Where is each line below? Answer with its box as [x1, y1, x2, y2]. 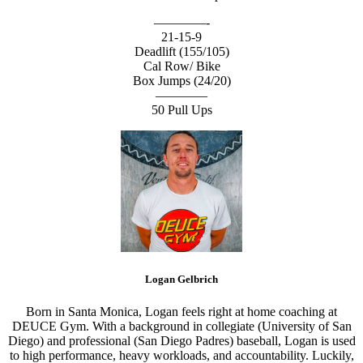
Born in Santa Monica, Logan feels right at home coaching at [26, 304, 337, 318]
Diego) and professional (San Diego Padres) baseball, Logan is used [7, 333, 356, 348]
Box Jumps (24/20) [132, 74, 231, 88]
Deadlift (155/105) [134, 45, 229, 59]
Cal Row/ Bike [143, 59, 220, 74]
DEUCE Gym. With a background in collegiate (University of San [11, 318, 352, 333]
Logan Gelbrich [145, 273, 218, 286]
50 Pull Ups [151, 103, 212, 117]
